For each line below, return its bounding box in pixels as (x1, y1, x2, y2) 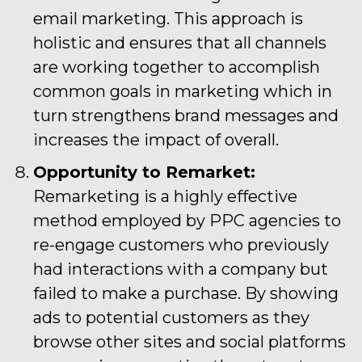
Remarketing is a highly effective (33, 186, 297, 206)
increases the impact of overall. (33, 129, 279, 149)
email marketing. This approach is (33, 8, 303, 28)
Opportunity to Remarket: (33, 162, 255, 182)
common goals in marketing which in (33, 81, 332, 101)
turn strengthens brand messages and (33, 105, 339, 125)
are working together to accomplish (33, 57, 320, 77)
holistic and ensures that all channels (33, 32, 326, 53)
